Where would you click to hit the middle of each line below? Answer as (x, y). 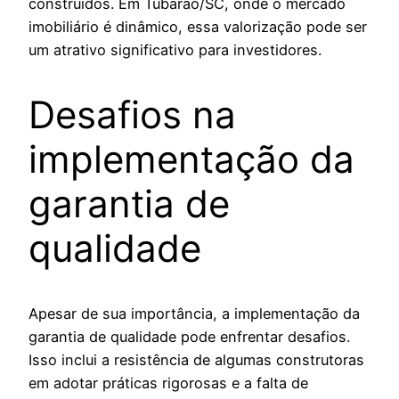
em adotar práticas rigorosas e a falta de (168, 383)
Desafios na (132, 115)
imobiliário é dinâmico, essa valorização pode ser (198, 27)
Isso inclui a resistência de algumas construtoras (196, 359)
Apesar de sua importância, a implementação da (194, 313)
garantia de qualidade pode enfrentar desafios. (189, 336)
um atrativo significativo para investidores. (175, 50)
